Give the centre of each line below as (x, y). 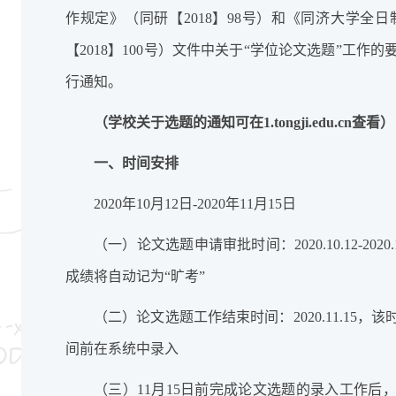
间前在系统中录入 (122, 349)
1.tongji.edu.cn (308, 122)
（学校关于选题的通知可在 (179, 122)
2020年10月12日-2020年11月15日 (195, 204)
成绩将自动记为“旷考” (135, 276)
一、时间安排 (136, 163)
